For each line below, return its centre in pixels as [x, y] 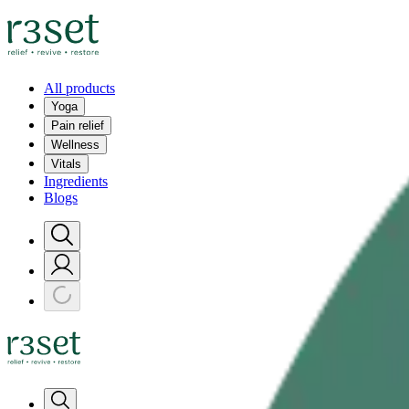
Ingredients [76, 181]
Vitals [66, 164]
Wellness [75, 145]
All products [79, 88]
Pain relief [78, 126]
